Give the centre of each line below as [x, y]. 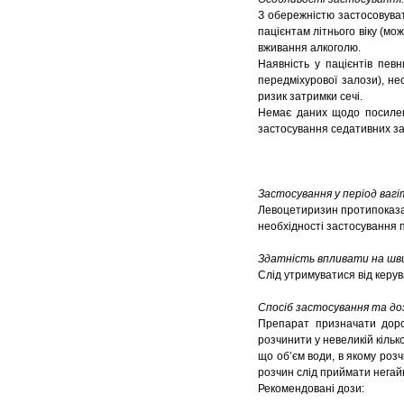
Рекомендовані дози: [311, 389]
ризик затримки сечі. [310, 97]
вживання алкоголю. [309, 48]
